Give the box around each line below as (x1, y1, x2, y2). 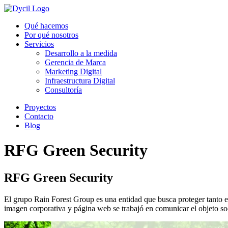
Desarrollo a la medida (45, 49, 117, 58)
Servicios (24, 40, 54, 48)
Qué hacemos (24, 21, 68, 30)
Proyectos (24, 103, 56, 111)
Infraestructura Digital (45, 76, 115, 85)
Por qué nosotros (24, 31, 78, 39)
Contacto (24, 112, 53, 121)
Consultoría (45, 85, 82, 94)
